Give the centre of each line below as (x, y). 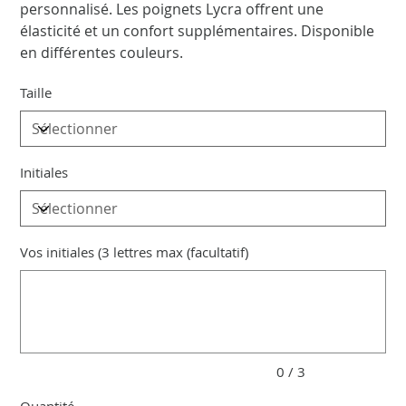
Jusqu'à (36, 267)
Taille (36, 93)
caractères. (43, 287)
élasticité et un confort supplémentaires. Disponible (198, 31)
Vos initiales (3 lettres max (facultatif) (135, 252)
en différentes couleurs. (102, 53)
